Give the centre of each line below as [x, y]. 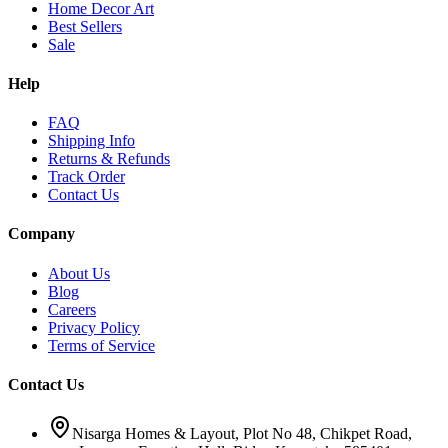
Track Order [86, 177]
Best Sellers [85, 26]
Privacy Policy [94, 327]
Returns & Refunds [109, 159]
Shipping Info [91, 141]
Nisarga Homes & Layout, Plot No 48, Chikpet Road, [242, 434]
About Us [79, 273]
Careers [72, 309]
